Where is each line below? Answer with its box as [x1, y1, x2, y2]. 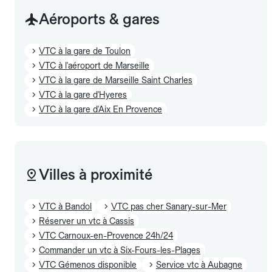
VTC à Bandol [39, 201, 92, 211]
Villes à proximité [39, 165, 152, 183]
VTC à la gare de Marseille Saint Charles [39, 75, 192, 85]
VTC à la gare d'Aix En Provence [39, 104, 162, 114]
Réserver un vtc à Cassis [39, 216, 134, 226]
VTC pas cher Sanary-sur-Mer [111, 201, 226, 211]
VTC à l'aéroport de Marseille [39, 60, 149, 70]
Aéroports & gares [39, 10, 160, 28]
